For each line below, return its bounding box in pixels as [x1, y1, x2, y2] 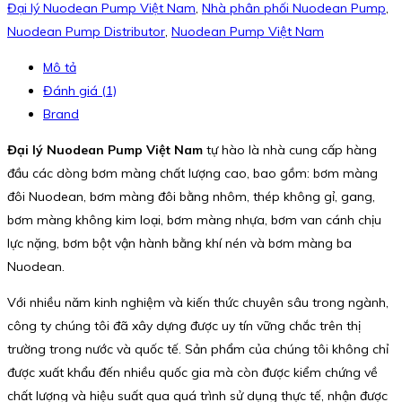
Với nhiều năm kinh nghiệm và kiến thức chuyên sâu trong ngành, [7, 293, 389, 310]
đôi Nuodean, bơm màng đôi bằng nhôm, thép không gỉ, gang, [7, 188, 375, 205]
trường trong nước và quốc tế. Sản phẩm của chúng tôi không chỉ [7, 340, 389, 357]
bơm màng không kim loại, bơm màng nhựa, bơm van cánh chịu [7, 211, 381, 228]
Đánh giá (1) [43, 82, 117, 99]
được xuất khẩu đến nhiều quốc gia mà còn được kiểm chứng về [7, 363, 378, 380]
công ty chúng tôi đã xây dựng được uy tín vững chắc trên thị [7, 317, 361, 334]
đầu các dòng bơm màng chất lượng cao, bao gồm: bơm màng [7, 164, 378, 181]
